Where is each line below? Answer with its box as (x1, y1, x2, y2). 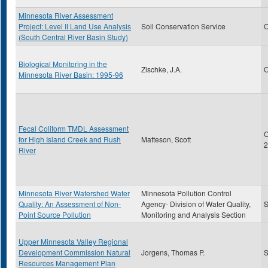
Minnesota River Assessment (19, 10, 113, 20)
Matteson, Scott (141, 134, 191, 144)
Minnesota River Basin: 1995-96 (19, 69, 123, 80)
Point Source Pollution (19, 209, 91, 220)
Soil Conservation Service (141, 21, 226, 31)
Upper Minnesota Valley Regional (19, 236, 128, 246)
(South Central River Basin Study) (19, 32, 128, 42)
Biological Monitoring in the (19, 59, 107, 69)
